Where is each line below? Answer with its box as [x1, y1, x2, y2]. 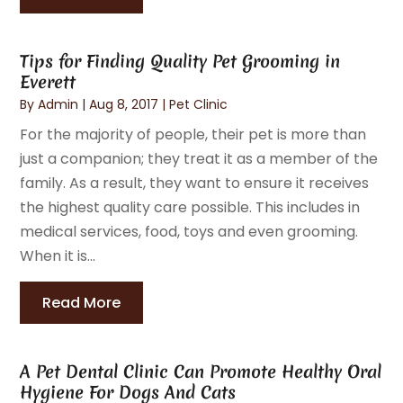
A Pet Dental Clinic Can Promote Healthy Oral [20, 359, 382, 383]
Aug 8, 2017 [89, 94, 159, 113]
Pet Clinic [169, 94, 228, 113]
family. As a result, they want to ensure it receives [20, 172, 370, 193]
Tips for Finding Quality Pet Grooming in [20, 49, 341, 73]
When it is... [20, 245, 96, 266]
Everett [20, 69, 76, 94]
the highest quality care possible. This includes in [20, 196, 361, 218]
